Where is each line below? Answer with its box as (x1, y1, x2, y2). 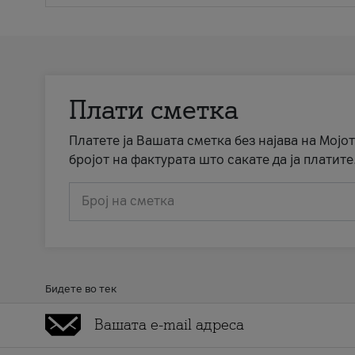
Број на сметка (82, 193, 174, 209)
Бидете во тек (45, 282, 117, 295)
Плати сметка (69, 95, 239, 126)
